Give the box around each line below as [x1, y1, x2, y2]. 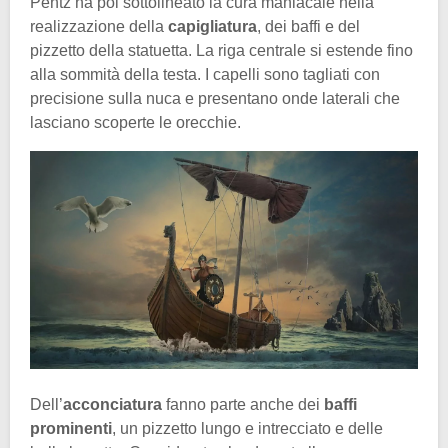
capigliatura [168, 17, 257, 35]
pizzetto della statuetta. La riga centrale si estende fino [30, 41, 413, 59]
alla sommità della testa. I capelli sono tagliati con [30, 65, 380, 83]
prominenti [30, 419, 112, 437]
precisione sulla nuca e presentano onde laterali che [30, 89, 400, 107]
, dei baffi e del [257, 17, 360, 35]
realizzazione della [30, 17, 168, 35]
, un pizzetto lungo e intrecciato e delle [112, 419, 383, 437]
